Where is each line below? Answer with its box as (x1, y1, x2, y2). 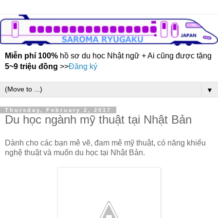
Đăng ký (69, 62, 97, 71)
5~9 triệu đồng (5, 62, 58, 71)
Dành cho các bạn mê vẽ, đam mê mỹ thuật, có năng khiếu (5, 139, 206, 147)
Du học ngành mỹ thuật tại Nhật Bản (5, 113, 192, 127)
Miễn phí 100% (5, 52, 58, 60)
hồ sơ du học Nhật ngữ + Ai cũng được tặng (58, 52, 212, 60)
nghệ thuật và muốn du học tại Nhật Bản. (5, 148, 145, 157)
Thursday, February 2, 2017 (5, 107, 111, 113)
